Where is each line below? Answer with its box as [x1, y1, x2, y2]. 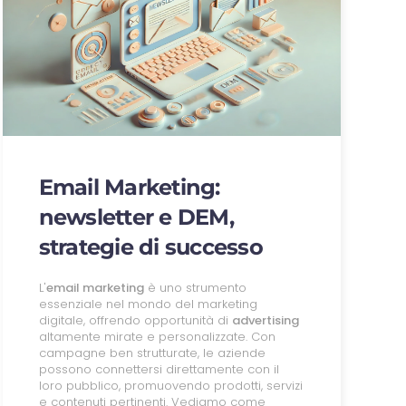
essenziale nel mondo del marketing [38, 295, 257, 313]
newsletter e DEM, [38, 203, 234, 230]
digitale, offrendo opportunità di [38, 311, 232, 329]
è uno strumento [143, 278, 246, 296]
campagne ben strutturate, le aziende [38, 343, 266, 362]
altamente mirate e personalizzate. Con [38, 327, 275, 345]
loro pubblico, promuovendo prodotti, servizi [38, 376, 303, 394]
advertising [231, 311, 299, 329]
